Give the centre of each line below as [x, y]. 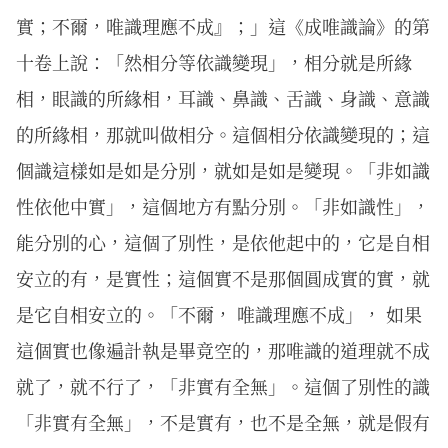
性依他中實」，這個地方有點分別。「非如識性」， [223, 206]
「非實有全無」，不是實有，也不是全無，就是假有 [223, 422]
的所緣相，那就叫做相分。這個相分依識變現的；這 [223, 134]
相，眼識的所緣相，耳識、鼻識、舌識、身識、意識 [223, 98]
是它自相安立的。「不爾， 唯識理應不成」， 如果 [219, 314]
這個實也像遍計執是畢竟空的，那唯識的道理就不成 [223, 350]
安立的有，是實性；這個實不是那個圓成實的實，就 [223, 278]
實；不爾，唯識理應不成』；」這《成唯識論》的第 [223, 26]
